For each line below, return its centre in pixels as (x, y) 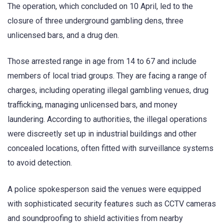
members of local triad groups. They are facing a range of (107, 76)
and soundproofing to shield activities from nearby (95, 218)
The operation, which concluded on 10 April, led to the (100, 6)
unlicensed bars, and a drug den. (63, 35)
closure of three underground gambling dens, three (95, 21)
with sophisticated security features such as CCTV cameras (112, 203)
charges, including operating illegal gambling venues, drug (108, 90)
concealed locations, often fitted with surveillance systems (110, 148)
